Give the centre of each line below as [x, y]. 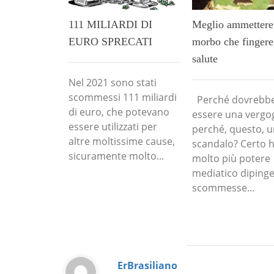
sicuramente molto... [116, 156]
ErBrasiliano [147, 266]
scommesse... [223, 187]
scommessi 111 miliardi [123, 97]
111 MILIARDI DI [110, 24]
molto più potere [231, 158]
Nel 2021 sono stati [113, 82]
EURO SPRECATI [110, 41]
